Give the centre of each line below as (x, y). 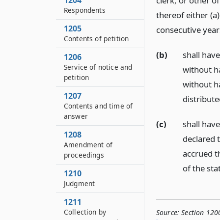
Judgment (80, 183)
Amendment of (88, 145)
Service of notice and (98, 67)
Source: (168, 212)
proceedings (84, 155)
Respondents (85, 10)
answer (76, 116)
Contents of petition (96, 39)
